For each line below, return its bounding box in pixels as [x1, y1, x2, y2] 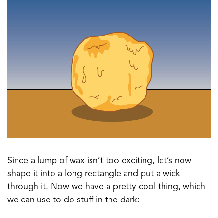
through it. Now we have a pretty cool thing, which [7, 182, 205, 192]
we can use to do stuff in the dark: [7, 196, 140, 205]
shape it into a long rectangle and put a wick [7, 169, 180, 179]
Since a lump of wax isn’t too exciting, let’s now [7, 156, 191, 165]
